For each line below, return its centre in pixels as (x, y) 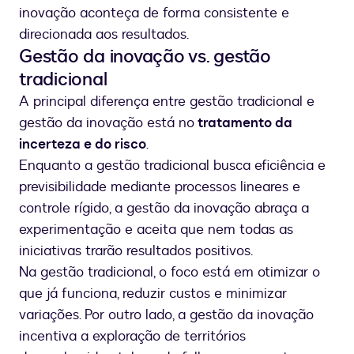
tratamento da (243, 123)
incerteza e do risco (83, 145)
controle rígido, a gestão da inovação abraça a (164, 209)
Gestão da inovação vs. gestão (145, 57)
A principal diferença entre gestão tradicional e (167, 102)
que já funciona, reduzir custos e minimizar (153, 294)
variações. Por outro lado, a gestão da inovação (166, 315)
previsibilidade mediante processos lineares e (160, 187)
